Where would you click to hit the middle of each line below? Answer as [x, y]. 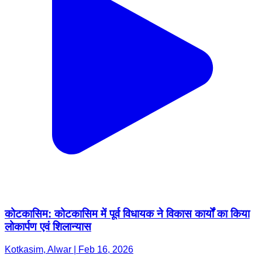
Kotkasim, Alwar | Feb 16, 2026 [69, 249]
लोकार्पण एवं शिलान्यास [48, 227]
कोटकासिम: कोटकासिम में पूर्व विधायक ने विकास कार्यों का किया [127, 214]
